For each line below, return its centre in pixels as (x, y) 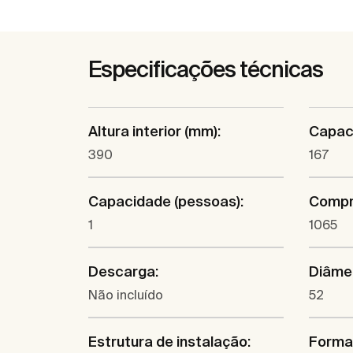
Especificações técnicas (206, 69)
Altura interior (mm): (154, 132)
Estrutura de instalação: (169, 342)
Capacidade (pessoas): (166, 202)
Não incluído (126, 295)
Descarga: (123, 272)
